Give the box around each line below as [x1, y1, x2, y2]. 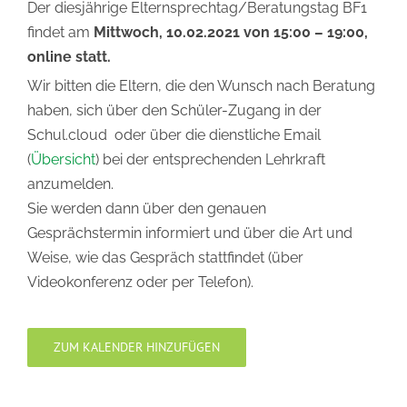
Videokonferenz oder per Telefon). [27, 273, 253, 291]
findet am [27, 24, 94, 41]
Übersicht [31, 151, 95, 168]
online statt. [27, 48, 111, 65]
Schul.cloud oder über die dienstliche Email [27, 126, 321, 144]
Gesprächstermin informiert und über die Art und [27, 224, 352, 242]
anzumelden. [27, 175, 114, 193]
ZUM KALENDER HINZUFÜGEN [54, 339, 220, 355]
